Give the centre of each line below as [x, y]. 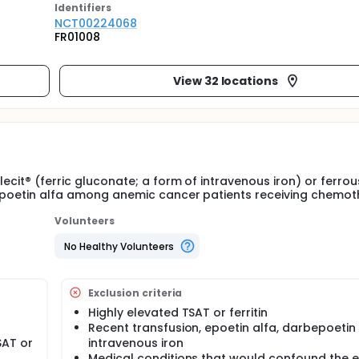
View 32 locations [226, 81]
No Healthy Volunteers [119, 246]
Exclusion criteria [135, 292]
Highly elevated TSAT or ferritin [178, 313]
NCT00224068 [96, 23]
